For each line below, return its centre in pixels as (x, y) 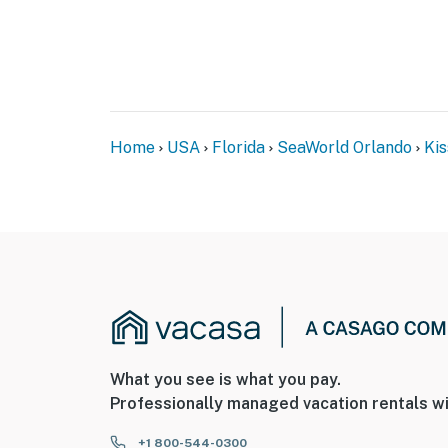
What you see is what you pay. (225, 379)
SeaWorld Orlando (344, 148)
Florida (238, 148)
